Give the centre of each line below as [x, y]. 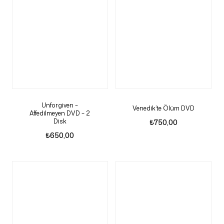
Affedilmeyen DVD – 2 [60, 113]
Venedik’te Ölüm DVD [164, 108]
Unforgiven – [60, 105]
